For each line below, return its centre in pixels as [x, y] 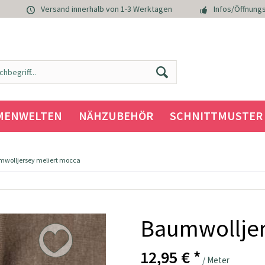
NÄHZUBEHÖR [116, 116]
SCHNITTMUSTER [216, 116]
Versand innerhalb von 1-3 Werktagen [106, 9]
